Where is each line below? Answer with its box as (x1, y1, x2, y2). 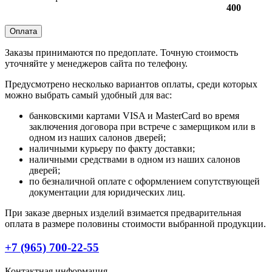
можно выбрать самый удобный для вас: (5, 90, 172, 101)
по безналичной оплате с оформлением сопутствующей (29, 176, 260, 187)
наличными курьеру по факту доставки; (29, 143, 195, 154)
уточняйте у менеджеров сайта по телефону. (5, 58, 188, 69)
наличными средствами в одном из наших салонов (29, 154, 240, 165)
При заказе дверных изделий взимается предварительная (5, 208, 241, 219)
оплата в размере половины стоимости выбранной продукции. (5, 219, 266, 229)
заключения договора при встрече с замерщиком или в (29, 121, 256, 132)
